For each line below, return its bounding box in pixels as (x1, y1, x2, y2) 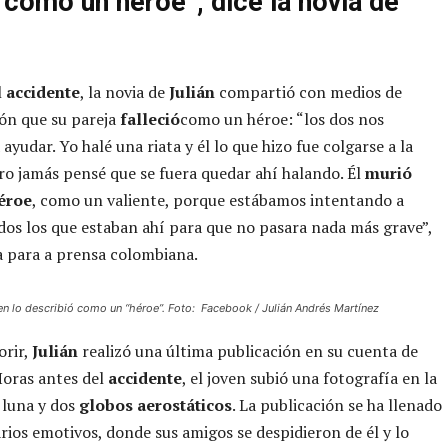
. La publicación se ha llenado (232, 393, 442, 416)
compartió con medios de (215, 80, 402, 103)
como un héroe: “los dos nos (180, 107, 384, 130)
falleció (120, 107, 180, 130)
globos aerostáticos (79, 393, 232, 416)
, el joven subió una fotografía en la (182, 366, 437, 389)
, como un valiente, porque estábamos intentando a (32, 188, 404, 211)
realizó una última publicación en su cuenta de (78, 339, 418, 362)
